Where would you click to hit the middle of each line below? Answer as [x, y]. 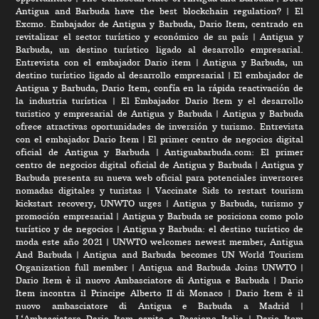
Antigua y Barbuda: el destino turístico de [213, 229]
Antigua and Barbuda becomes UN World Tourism [193, 254]
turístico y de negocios [64, 229]
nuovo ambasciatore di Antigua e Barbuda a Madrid [153, 305]
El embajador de [268, 75]
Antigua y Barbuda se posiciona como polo [213, 216]
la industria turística [62, 100]
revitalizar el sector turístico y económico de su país [132, 36]
